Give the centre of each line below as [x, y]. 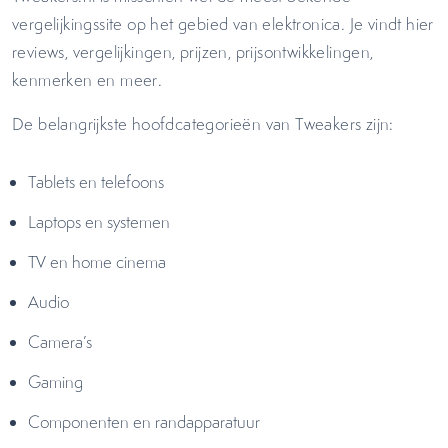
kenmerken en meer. [91, 80]
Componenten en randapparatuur [146, 422]
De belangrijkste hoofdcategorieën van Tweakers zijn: [205, 124]
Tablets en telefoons [98, 182]
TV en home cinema [99, 262]
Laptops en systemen [101, 222]
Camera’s [62, 342]
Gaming [57, 382]
